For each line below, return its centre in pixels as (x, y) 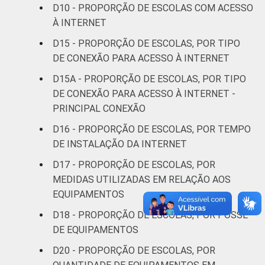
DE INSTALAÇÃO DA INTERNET (120, 144)
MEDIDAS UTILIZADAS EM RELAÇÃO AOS (142, 179)
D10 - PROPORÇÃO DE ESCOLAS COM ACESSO (153, 8)
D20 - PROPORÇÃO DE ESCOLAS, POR (134, 250)
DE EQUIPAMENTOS (96, 230)
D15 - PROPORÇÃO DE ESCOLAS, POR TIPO (146, 43)
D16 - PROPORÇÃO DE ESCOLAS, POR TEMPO (152, 129)
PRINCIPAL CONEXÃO (99, 108)
